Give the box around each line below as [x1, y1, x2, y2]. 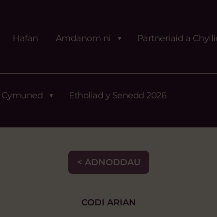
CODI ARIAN [81, 197, 136, 208]
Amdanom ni [55, 32, 111, 44]
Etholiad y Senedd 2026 [69, 90, 166, 101]
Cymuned [1, 90, 43, 101]
